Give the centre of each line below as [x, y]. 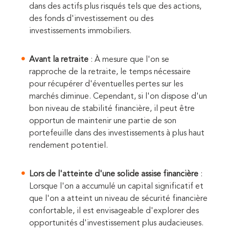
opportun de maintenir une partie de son [103, 121]
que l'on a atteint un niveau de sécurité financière [118, 199]
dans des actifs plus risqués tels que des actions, [115, 7]
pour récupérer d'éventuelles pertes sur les [106, 85]
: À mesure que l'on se [129, 60]
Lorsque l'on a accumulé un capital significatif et [116, 187]
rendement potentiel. [68, 146]
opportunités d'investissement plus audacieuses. [116, 224]
